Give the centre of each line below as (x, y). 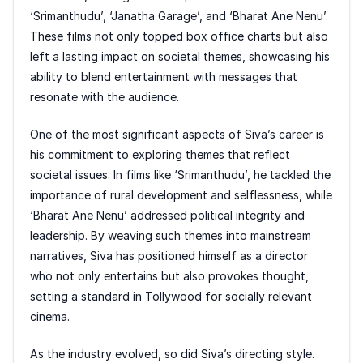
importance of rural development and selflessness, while (181, 195)
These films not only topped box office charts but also (179, 36)
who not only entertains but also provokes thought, (169, 276)
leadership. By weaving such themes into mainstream (171, 236)
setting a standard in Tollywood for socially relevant (171, 297)
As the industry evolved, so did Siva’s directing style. (172, 354)
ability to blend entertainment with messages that (164, 77)
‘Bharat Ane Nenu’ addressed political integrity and (167, 216)
